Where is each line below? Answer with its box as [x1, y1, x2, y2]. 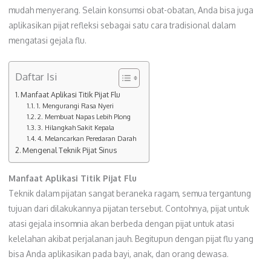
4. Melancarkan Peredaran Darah [38, 134, 137, 143]
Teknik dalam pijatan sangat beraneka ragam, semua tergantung [8, 188, 251, 199]
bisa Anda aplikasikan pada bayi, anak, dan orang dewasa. [8, 249, 229, 260]
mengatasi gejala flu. [8, 34, 87, 45]
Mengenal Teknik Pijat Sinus [22, 145, 117, 155]
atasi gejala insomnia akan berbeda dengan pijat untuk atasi [8, 218, 234, 229]
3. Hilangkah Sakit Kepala [38, 123, 115, 132]
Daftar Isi [15, 70, 57, 83]
